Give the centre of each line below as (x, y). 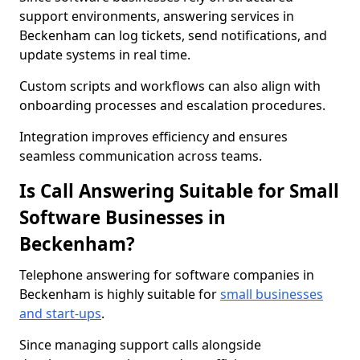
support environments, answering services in (157, 16)
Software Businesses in (123, 217)
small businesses (272, 294)
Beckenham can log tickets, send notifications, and (173, 35)
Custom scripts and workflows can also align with (170, 86)
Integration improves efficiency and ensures (153, 137)
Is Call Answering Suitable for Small (179, 191)
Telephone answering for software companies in (167, 275)
